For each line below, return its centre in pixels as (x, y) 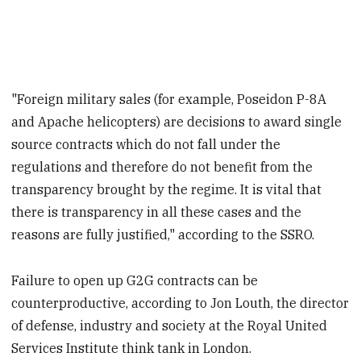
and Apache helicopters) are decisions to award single (177, 122)
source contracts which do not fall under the (146, 145)
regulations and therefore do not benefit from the (162, 167)
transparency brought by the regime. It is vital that (167, 190)
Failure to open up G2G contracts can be (135, 281)
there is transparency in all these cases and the (157, 212)
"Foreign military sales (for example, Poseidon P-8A (169, 100)
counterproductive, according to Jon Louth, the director (180, 303)
